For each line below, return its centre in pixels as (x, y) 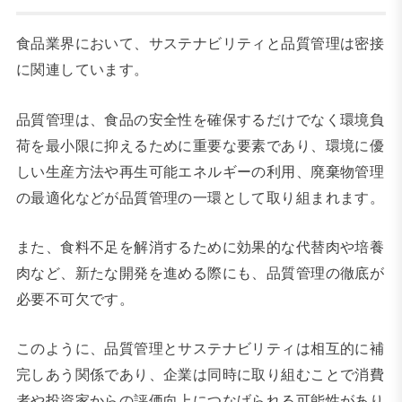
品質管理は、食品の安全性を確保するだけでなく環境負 (200, 119)
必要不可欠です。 (75, 298)
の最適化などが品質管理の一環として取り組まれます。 (200, 197)
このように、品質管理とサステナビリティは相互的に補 (200, 349)
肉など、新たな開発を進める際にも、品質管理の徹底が (200, 272)
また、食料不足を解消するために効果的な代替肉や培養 (200, 246)
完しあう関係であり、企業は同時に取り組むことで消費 (200, 375)
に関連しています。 (82, 70)
